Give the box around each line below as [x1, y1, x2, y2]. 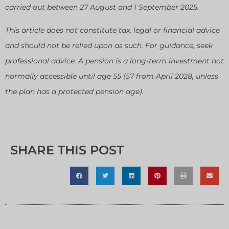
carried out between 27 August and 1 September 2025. [5, 3, 199, 12]
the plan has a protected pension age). [5, 86, 144, 96]
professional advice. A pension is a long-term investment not [5, 56, 224, 65]
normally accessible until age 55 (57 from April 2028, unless [5, 71, 218, 81]
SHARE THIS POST [10, 143, 124, 158]
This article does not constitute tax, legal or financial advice [5, 25, 220, 35]
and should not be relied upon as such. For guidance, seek [5, 40, 213, 50]
